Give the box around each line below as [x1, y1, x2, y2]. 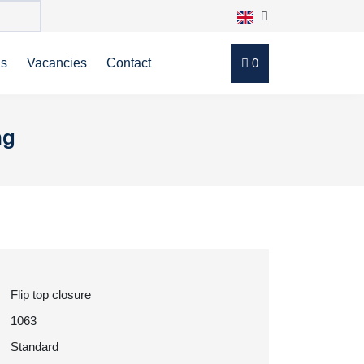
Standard [11, 340, 58, 353]
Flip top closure [11, 288, 91, 301]
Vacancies [27, 56, 87, 70]
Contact [106, 56, 151, 70]
